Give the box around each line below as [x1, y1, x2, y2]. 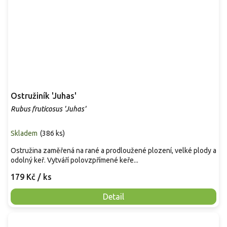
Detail [103, 192, 124, 201]
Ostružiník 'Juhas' [11, 91, 77, 100]
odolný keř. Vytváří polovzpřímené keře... [11, 156, 138, 164]
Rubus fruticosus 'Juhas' [11, 104, 86, 113]
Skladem [11, 129, 37, 137]
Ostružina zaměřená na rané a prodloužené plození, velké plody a [11, 146, 216, 155]
